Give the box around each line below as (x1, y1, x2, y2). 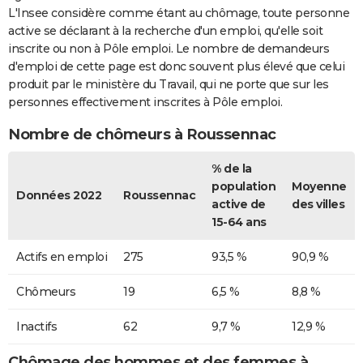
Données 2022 (16, 188, 101, 203)
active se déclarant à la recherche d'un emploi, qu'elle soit (8, 23, 322, 39)
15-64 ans (211, 215, 267, 230)
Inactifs (16, 319, 57, 335)
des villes (292, 197, 344, 212)
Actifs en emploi (16, 250, 107, 265)
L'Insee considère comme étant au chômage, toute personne (8, 6, 349, 21)
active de (211, 197, 266, 212)
